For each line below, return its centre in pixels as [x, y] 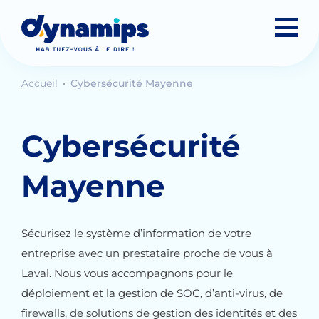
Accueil [41, 83]
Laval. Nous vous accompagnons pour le [127, 273]
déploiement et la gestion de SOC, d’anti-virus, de [152, 293]
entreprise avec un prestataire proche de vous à [147, 253]
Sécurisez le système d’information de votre [136, 233]
